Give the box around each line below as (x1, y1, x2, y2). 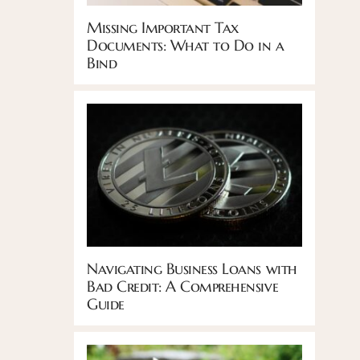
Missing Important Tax (87, 17, 239, 37)
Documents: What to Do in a (87, 35, 284, 55)
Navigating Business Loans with (87, 259, 297, 279)
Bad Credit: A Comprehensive (87, 276, 279, 297)
